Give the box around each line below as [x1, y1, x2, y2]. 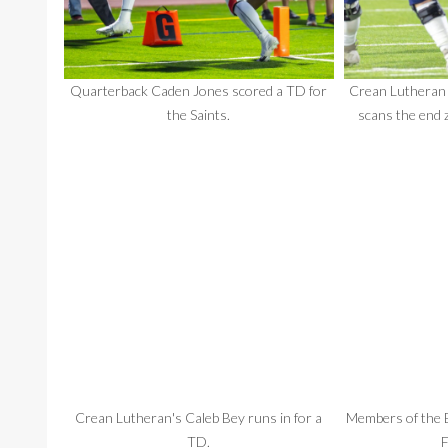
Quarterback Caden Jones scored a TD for [70, 81, 328, 99]
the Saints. [167, 105, 231, 123]
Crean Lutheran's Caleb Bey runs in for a [75, 409, 323, 427]
